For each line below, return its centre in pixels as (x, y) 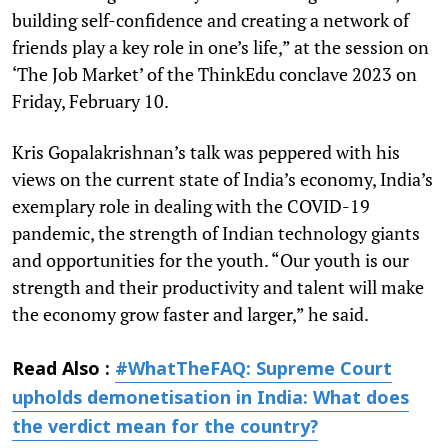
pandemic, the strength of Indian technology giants (216, 232)
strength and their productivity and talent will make (218, 286)
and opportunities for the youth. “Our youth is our (210, 259)
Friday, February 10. (90, 100)
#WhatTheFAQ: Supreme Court (253, 370)
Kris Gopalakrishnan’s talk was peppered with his (206, 151)
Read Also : (63, 370)
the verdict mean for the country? (165, 428)
